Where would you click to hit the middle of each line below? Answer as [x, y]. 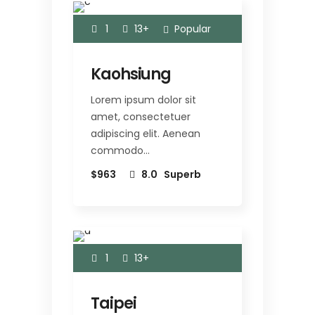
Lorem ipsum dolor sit [143, 99]
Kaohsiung [131, 74]
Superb [182, 174]
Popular [193, 28]
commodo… [120, 150]
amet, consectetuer [141, 116]
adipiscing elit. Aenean [146, 133]
